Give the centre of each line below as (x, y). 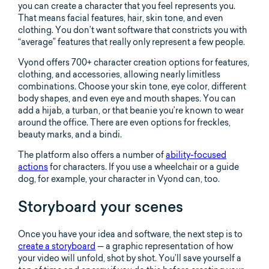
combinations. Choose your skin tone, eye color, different (132, 86)
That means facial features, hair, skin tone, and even (121, 18)
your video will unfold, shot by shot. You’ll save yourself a (130, 258)
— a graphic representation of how (164, 246)
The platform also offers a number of (92, 155)
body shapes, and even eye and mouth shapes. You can (127, 98)
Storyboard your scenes (101, 206)
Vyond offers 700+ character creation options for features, (134, 62)
